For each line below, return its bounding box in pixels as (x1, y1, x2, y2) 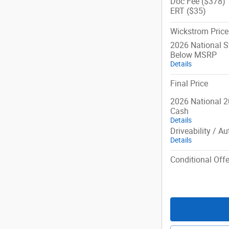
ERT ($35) (170, 6, 206, 16)
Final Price (170, 78, 208, 88)
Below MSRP (170, 50, 217, 60)
